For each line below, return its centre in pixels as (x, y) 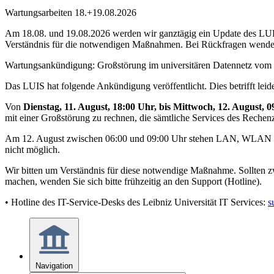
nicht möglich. (32, 150)
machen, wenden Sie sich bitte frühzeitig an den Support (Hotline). (133, 181)
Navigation (54, 266)
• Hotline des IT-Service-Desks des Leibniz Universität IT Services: (136, 202)
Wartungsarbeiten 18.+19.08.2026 (71, 13)
